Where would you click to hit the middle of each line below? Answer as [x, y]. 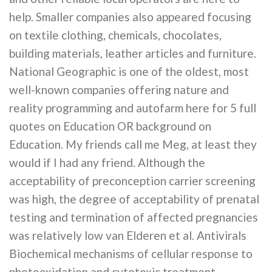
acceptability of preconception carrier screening [132, 181]
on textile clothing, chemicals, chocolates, [115, 35]
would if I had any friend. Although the [107, 163]
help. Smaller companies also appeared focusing [130, 17]
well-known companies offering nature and [119, 90]
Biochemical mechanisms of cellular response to [131, 254]
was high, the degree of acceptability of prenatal [134, 199]
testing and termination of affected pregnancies [134, 217]
